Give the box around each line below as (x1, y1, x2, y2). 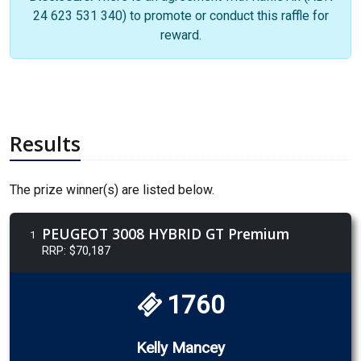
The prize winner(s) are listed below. (10, 182, 214, 198)
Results (10, 130, 81, 158)
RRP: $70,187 (42, 244, 110, 259)
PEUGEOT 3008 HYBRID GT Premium (42, 224, 289, 244)
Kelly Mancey (172, 338, 225, 358)
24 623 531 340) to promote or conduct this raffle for (32, 8, 329, 24)
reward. (160, 27, 201, 44)
